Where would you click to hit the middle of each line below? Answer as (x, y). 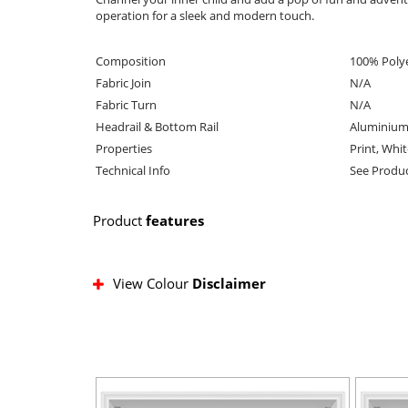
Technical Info (133, 170)
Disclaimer (229, 283)
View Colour (153, 283)
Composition (131, 61)
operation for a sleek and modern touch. (205, 15)
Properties (124, 148)
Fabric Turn (126, 104)
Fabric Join (123, 82)
